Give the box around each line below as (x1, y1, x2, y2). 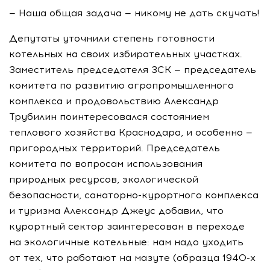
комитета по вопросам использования (9, 158, 202, 169)
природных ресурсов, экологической (9, 174, 198, 185)
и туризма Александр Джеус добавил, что (9, 205, 224, 216)
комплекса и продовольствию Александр (9, 95, 219, 107)
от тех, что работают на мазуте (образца (9, 252, 222, 263)
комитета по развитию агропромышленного (9, 80, 234, 91)
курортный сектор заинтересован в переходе (9, 221, 245, 232)
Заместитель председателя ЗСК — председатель (9, 64, 256, 75)
